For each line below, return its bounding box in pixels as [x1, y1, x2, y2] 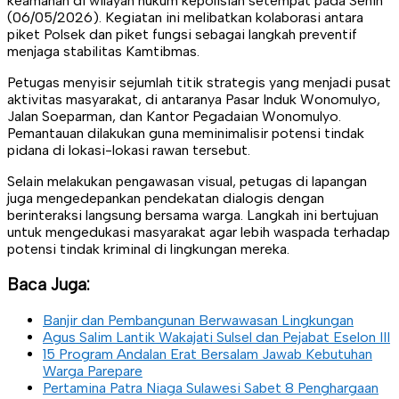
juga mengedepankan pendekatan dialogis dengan [7, 190, 324, 208]
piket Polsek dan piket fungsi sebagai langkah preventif [7, 26, 357, 44]
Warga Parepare [43, 362, 142, 379]
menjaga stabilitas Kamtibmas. [7, 43, 199, 61]
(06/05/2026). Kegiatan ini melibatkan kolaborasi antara [7, 9, 363, 27]
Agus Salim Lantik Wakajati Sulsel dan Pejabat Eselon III [43, 328, 390, 346]
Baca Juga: [7, 274, 90, 296]
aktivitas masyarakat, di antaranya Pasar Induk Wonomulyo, [7, 91, 380, 109]
